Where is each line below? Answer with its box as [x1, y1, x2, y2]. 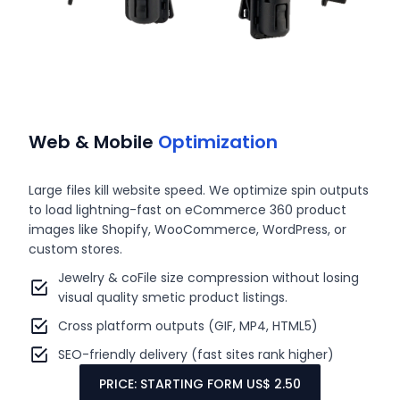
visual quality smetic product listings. [57, 287, 287, 306]
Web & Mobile [29, 129, 159, 154]
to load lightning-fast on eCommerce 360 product [29, 200, 347, 219]
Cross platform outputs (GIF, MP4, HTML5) [57, 316, 318, 335]
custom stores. [29, 239, 127, 258]
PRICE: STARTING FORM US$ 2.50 [99, 374, 301, 393]
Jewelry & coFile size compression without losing [57, 268, 359, 287]
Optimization [158, 129, 279, 154]
